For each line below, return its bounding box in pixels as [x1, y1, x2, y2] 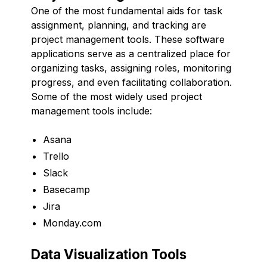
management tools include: [31, 104, 152, 117]
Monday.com [43, 216, 101, 229]
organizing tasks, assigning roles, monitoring [31, 61, 231, 74]
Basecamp [43, 183, 90, 195]
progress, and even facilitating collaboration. [31, 76, 232, 88]
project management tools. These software [31, 33, 225, 45]
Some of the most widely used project [31, 90, 202, 103]
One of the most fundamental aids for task [31, 4, 222, 17]
